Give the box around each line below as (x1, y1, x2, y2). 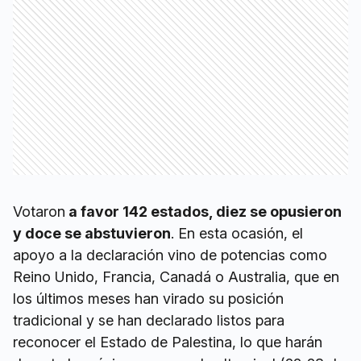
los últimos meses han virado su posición (13, 290, 284, 307)
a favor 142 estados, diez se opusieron (65, 203, 342, 220)
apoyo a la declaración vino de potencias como (13, 247, 327, 263)
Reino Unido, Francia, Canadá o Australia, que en (13, 268, 339, 285)
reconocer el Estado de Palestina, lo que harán (13, 334, 322, 351)
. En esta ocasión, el (171, 225, 303, 242)
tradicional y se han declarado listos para (13, 312, 284, 329)
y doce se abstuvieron (13, 225, 171, 242)
